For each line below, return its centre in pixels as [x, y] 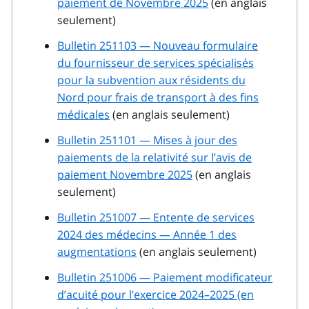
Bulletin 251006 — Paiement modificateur [165, 278]
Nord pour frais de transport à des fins [158, 98]
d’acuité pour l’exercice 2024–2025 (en [156, 295]
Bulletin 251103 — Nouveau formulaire [158, 46]
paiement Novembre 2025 [125, 175]
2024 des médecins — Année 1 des [147, 235]
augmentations [97, 252]
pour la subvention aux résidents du [151, 80]
